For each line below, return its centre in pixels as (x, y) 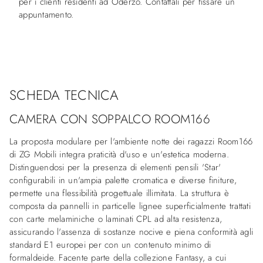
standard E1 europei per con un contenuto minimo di (110, 245)
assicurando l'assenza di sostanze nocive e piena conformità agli (131, 232)
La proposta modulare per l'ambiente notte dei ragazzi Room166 (131, 141)
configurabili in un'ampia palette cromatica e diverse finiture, (123, 180)
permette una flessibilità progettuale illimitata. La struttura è (119, 193)
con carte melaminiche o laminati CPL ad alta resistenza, (116, 219)
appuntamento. (46, 14)
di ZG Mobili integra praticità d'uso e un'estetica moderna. (119, 154)
